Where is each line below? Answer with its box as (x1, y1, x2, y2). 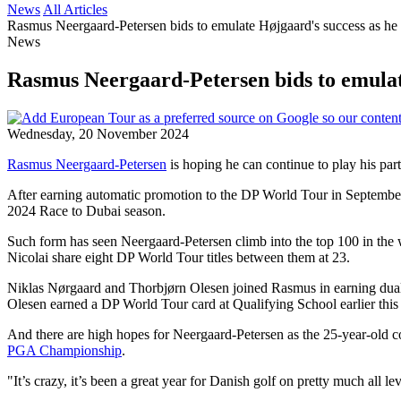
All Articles (43, 2, 107, 17)
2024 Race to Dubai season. (7, 202, 166, 218)
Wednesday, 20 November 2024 (7, 125, 189, 141)
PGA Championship (7, 342, 122, 358)
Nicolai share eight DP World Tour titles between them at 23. (7, 249, 350, 265)
